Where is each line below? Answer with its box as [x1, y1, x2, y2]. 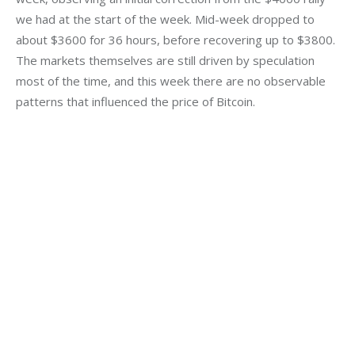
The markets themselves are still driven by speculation [16, 52, 318, 68]
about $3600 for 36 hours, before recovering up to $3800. [16, 31, 338, 48]
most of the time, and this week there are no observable [16, 72, 329, 89]
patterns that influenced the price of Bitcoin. [16, 93, 255, 109]
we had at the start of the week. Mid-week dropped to [16, 10, 318, 27]
